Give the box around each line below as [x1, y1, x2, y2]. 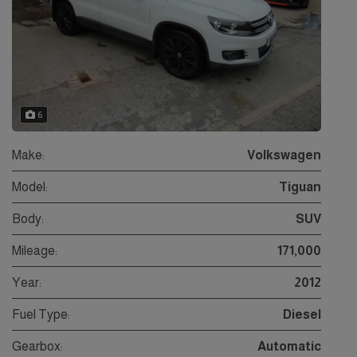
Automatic [257, 339, 321, 354]
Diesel [283, 308, 321, 322]
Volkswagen [247, 148, 321, 163]
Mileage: [12, 244, 57, 258]
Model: [12, 180, 48, 194]
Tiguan [279, 180, 321, 194]
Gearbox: [12, 339, 63, 354]
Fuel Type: [12, 308, 70, 322]
